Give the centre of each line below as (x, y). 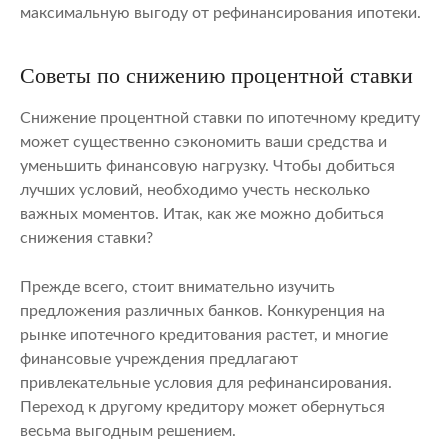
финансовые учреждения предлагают (159, 359)
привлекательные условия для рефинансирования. (206, 383)
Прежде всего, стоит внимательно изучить (177, 287)
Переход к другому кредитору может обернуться (202, 407)
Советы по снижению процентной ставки (216, 76)
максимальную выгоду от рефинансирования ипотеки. (220, 13)
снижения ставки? (86, 238)
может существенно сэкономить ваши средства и (203, 142)
